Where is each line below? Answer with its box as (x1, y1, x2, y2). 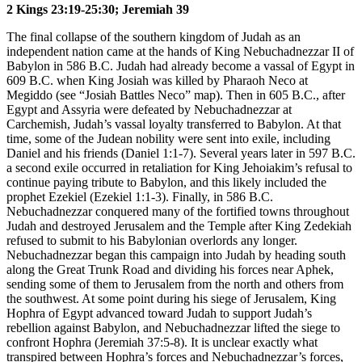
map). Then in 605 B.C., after (191, 87, 345, 102)
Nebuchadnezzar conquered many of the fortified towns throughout (6, 204, 349, 218)
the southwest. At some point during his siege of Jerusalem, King (6, 291, 336, 305)
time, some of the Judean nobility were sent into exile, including (6, 131, 330, 145)
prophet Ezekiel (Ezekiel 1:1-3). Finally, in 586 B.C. (6, 189, 273, 204)
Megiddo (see (6, 87, 79, 102)
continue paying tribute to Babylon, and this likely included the (6, 175, 326, 189)
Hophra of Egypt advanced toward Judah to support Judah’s (6, 305, 312, 320)
